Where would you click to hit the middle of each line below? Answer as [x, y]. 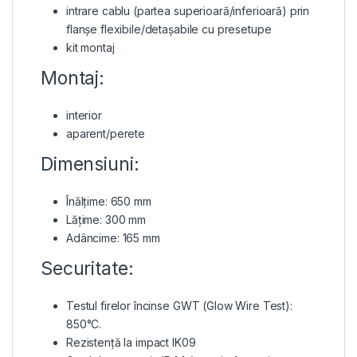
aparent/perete [106, 133]
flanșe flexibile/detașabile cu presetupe [169, 29]
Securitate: [87, 268]
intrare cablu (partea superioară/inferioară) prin [188, 10]
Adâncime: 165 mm [113, 237]
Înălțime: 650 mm [109, 201]
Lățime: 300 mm [106, 219]
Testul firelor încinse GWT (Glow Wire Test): [179, 305]
